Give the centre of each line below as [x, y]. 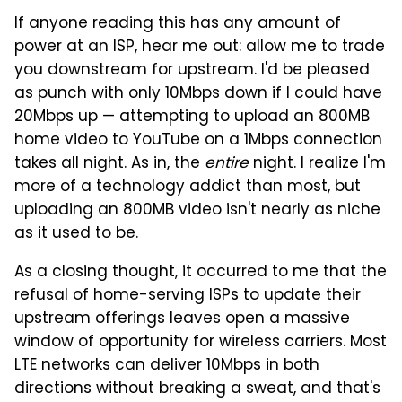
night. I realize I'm [317, 164]
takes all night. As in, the [109, 164]
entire [227, 164]
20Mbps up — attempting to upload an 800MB [192, 117]
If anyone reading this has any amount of [178, 24]
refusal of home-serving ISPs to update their [188, 296]
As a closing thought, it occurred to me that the [201, 272]
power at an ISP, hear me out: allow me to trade [200, 47]
